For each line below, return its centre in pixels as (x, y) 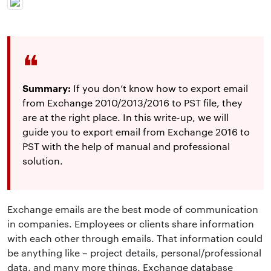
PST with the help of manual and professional (126, 146)
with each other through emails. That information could (135, 238)
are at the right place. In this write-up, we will (126, 117)
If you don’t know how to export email (159, 88)
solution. (43, 160)
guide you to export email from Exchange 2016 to (136, 131)
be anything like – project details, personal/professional (134, 252)
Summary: (47, 87)
